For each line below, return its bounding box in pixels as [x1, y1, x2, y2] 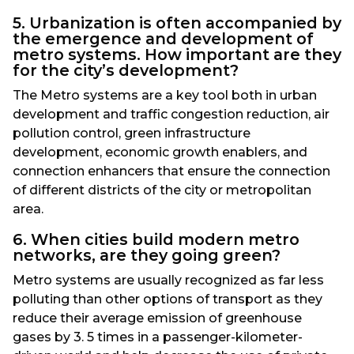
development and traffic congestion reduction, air [13, 106, 330, 122]
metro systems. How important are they [13, 44, 341, 64]
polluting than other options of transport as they [13, 291, 322, 307]
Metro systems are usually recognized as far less [13, 272, 324, 288]
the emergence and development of [13, 28, 314, 48]
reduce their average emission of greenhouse [13, 310, 302, 326]
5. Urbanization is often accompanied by [13, 13, 341, 32]
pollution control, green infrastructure [13, 125, 250, 141]
